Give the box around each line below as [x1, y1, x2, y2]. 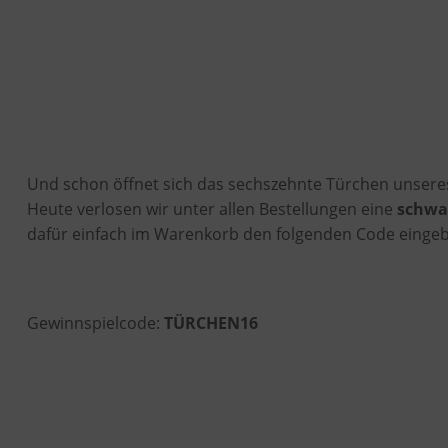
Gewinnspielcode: [26, 312, 164, 334]
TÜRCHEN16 [163, 312, 258, 334]
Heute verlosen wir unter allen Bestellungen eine [26, 198, 397, 220]
